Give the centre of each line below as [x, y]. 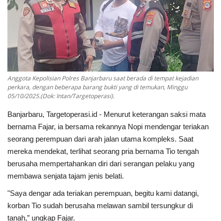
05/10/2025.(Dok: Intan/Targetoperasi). [61, 96]
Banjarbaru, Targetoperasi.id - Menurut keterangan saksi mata [107, 114]
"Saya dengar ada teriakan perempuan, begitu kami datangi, [103, 193]
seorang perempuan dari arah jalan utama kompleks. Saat [100, 139]
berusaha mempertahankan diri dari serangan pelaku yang [101, 164]
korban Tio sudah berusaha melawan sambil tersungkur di [100, 206]
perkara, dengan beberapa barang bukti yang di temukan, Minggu [97, 87]
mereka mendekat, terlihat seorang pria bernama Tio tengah [103, 151]
